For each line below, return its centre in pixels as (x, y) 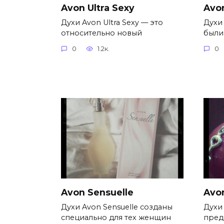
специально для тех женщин (116, 218)
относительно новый (101, 33)
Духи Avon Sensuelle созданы (117, 207)
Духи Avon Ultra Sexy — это (112, 22)
